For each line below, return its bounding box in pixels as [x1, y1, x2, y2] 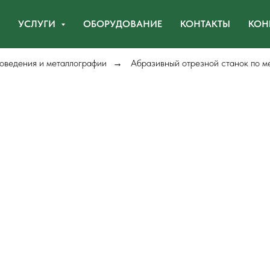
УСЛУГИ [17, 18, 58, 30]
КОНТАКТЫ [180, 18, 230, 30]
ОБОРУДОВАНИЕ [83, 18, 162, 30]
